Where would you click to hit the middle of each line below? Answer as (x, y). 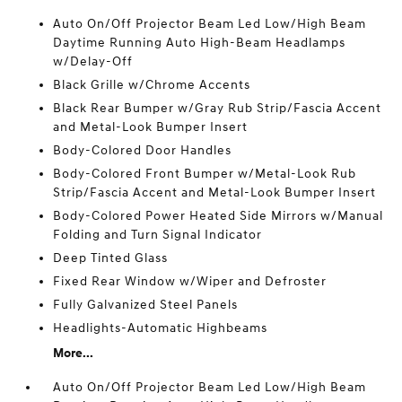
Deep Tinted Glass (111, 258)
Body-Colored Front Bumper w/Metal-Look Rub (205, 174)
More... (74, 353)
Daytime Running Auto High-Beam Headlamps (200, 43)
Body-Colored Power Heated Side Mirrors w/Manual (218, 216)
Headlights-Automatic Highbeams (161, 328)
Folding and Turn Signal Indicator (158, 235)
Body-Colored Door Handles (143, 150)
